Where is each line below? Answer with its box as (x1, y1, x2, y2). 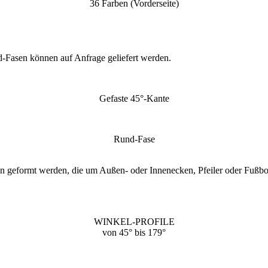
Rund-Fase (113, 133, 155, 144)
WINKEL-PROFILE (93, 216, 175, 227)
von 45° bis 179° (102, 227, 166, 237)
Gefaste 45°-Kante (99, 93, 169, 103)
